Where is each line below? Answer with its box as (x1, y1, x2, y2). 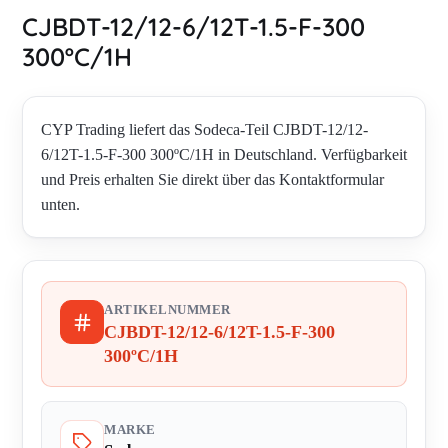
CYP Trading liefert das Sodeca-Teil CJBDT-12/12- (41, 121, 368, 139)
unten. (41, 196, 80, 214)
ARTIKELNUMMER (104, 303, 231, 318)
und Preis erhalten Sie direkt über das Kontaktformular (41, 171, 384, 189)
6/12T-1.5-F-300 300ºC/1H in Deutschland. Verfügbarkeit (41, 146, 407, 164)
